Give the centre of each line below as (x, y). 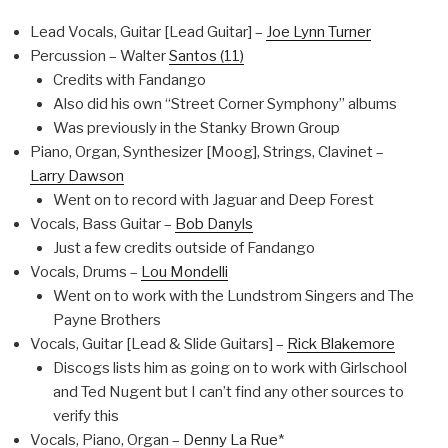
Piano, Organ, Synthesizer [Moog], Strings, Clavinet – (207, 152)
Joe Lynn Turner (318, 32)
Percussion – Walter (99, 56)
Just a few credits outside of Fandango (183, 248)
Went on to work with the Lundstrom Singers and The (233, 296)
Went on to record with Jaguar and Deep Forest (213, 200)
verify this (85, 416)
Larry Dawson (77, 176)
